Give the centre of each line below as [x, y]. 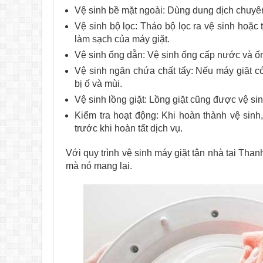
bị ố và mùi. [98, 84]
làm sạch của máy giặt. [122, 39]
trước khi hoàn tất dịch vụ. [129, 128]
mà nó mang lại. [99, 166]
